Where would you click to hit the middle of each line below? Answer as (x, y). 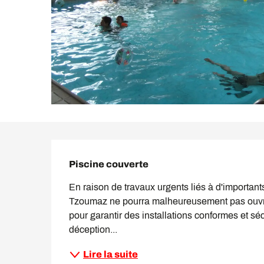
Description (111, 154)
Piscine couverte (109, 164)
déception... (93, 229)
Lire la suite (111, 254)
